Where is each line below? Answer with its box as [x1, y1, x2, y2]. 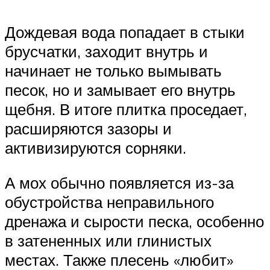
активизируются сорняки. [5, 138, 186, 158]
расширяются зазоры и [5, 119, 172, 139]
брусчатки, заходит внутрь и [5, 42, 208, 61]
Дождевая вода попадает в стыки [5, 22, 245, 42]
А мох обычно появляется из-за [5, 172, 234, 192]
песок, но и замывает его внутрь [5, 80, 236, 100]
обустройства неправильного [5, 192, 214, 212]
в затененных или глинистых [5, 230, 212, 250]
